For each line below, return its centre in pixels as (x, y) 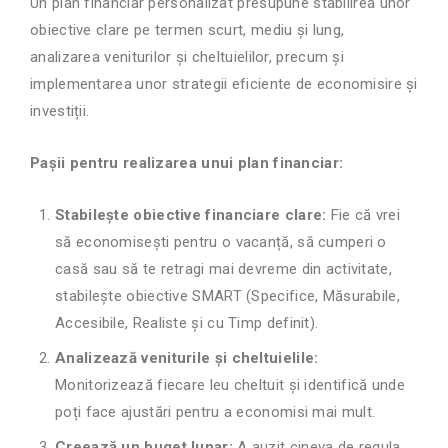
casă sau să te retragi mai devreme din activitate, (224, 269)
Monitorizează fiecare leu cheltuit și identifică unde (230, 385)
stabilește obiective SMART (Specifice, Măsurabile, (227, 296)
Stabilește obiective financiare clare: (191, 215)
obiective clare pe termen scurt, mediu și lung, (187, 30)
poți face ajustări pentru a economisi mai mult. (215, 412)
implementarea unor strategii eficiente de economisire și (224, 84)
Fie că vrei (363, 215)
